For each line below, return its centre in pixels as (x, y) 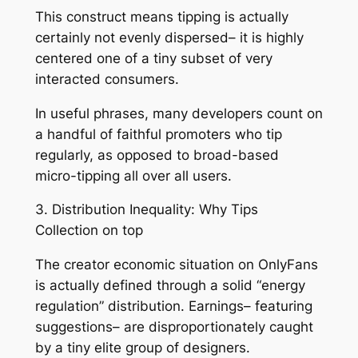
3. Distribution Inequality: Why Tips (146, 210)
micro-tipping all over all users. (133, 175)
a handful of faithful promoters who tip (158, 134)
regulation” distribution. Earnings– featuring (173, 306)
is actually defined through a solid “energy (170, 286)
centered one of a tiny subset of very (153, 58)
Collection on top (89, 231)
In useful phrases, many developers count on (179, 113)
